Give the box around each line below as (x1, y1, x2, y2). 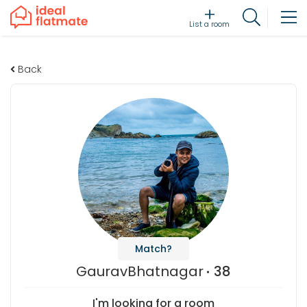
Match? (135, 242, 172, 256)
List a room (189, 19, 230, 29)
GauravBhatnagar (76, 262, 204, 281)
